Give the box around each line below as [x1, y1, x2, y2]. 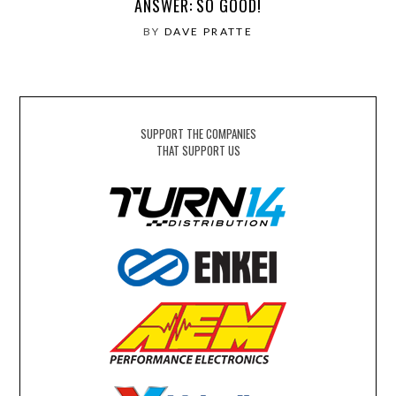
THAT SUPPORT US [156, 141, 240, 160]
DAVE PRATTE [164, 24, 254, 38]
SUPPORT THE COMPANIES [140, 125, 256, 143]
